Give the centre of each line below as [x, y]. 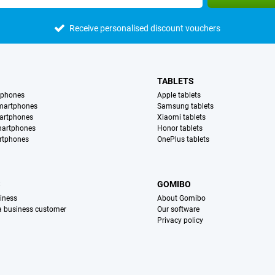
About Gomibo [182, 199]
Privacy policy [180, 221]
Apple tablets [179, 95]
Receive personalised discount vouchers [145, 29]
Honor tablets [180, 129]
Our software [179, 210]
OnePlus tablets [184, 140]
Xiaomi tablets [182, 118]
